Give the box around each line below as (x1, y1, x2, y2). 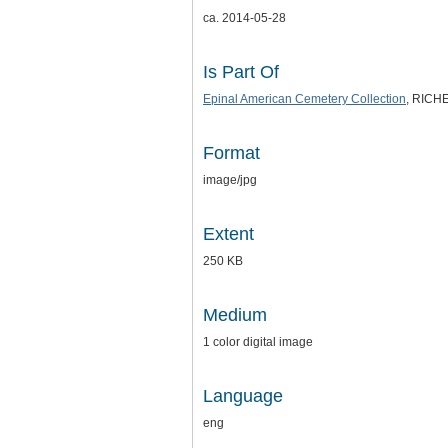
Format (203, 143, 260, 163)
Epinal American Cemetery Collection (203, 92, 406, 106)
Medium (203, 305, 267, 325)
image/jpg (203, 173, 257, 187)
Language (203, 386, 283, 406)
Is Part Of (203, 62, 279, 82)
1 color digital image (203, 335, 313, 349)
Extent (203, 224, 254, 244)
